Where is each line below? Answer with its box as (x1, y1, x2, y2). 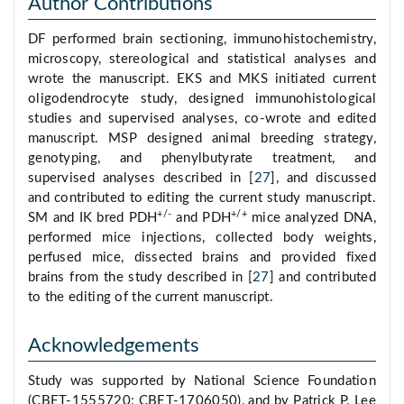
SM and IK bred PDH (28, 211, 158, 225)
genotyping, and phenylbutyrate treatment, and (28, 151, 376, 166)
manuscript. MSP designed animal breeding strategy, (28, 132, 376, 146)
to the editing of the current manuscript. (28, 290, 273, 305)
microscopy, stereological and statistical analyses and (28, 52, 376, 67)
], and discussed (271, 171, 376, 186)
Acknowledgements (28, 335, 199, 356)
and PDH (171, 211, 232, 225)
